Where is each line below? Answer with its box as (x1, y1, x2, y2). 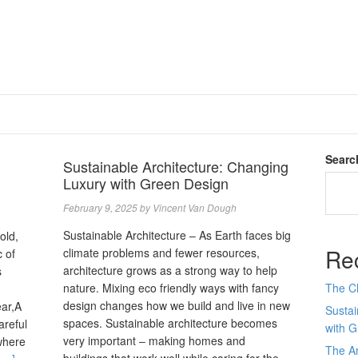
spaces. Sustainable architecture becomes (63, 315, 278, 331)
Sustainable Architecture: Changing (63, 156, 289, 177)
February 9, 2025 (63, 201, 138, 214)
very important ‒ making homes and (63, 332, 246, 348)
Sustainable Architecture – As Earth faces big (63, 227, 292, 243)
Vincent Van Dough (153, 201, 237, 214)
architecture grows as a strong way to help (63, 262, 278, 278)
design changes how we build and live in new (63, 297, 291, 313)
